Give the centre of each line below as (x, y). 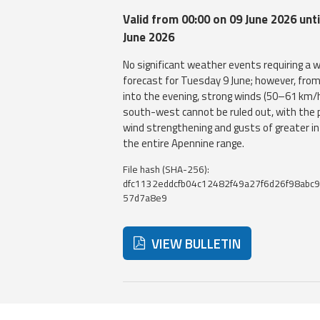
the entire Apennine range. (183, 143)
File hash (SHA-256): (166, 169)
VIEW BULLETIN (195, 243)
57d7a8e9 (145, 198)
